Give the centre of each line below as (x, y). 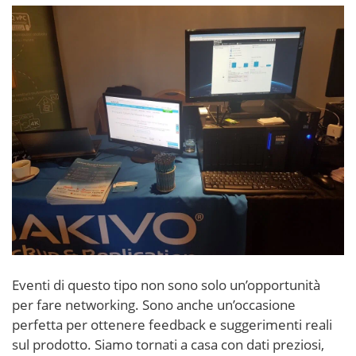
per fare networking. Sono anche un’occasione (154, 304)
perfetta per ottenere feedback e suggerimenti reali (172, 324)
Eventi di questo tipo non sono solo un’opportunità (166, 284)
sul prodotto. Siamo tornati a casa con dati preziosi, (168, 344)
